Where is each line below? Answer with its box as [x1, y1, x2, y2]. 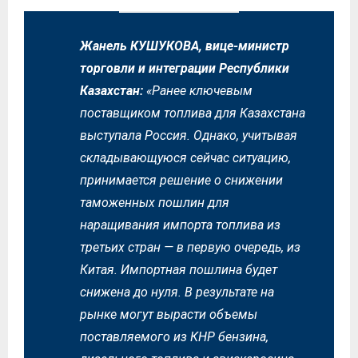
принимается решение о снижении [80, 172, 283, 188]
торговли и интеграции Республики [80, 60, 289, 76]
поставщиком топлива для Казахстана [80, 105, 305, 121]
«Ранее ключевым [146, 82, 253, 98]
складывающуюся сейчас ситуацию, [80, 149, 291, 165]
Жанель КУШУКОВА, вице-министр [80, 38, 289, 54]
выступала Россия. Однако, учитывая [80, 127, 297, 143]
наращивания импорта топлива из [80, 217, 280, 233]
